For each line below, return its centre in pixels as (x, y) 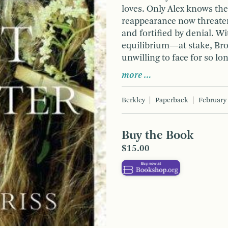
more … (137, 75)
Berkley (133, 100)
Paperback (172, 100)
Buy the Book (158, 136)
